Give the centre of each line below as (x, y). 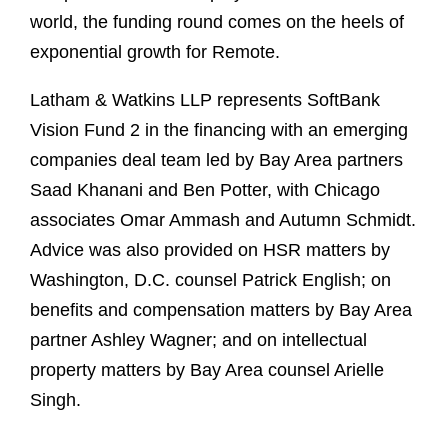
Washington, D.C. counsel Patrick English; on (210, 280)
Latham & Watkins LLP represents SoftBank (205, 100)
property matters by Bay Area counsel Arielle (207, 370)
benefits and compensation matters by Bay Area (221, 310)
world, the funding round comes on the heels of (217, 22)
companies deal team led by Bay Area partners (216, 160)
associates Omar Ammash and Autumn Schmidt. (223, 220)
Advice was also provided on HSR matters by (210, 250)
